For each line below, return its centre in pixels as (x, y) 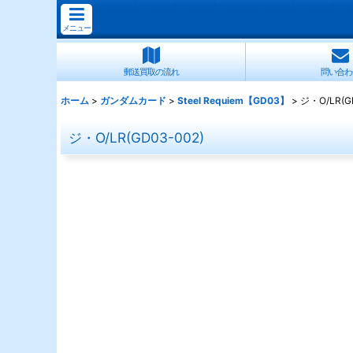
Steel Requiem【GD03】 (233, 100)
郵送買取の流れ (151, 72)
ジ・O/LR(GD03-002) (136, 137)
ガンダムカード (133, 100)
